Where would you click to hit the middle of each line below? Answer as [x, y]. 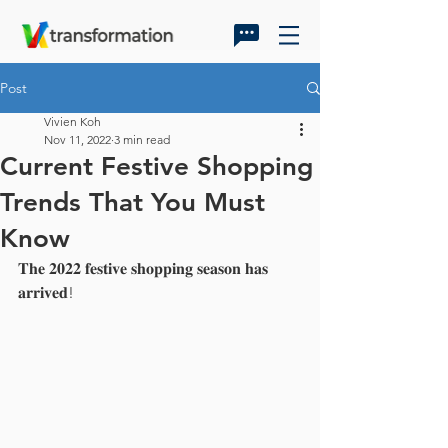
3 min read [142, 139]
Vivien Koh [72, 121]
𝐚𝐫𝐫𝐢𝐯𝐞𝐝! [46, 292]
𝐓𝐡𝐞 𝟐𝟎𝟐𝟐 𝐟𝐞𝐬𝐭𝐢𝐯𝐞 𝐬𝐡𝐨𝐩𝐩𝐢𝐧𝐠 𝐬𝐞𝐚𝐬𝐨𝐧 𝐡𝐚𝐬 [145, 268]
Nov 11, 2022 [77, 139]
